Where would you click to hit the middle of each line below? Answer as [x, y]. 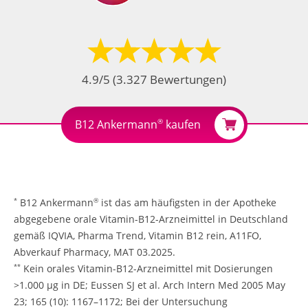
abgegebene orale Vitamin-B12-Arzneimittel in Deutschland [151, 219]
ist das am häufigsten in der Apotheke [187, 202]
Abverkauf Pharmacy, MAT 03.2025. [95, 252]
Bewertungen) [187, 79]
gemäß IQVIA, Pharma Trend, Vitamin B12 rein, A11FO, [137, 235]
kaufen [181, 124]
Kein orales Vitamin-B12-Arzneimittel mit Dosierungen [147, 268]
